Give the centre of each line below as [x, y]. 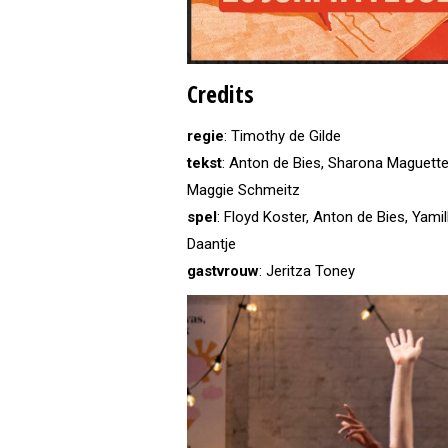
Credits [220, 94]
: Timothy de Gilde [282, 136]
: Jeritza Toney [307, 271]
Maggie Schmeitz [243, 190]
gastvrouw [223, 271]
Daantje [211, 244]
